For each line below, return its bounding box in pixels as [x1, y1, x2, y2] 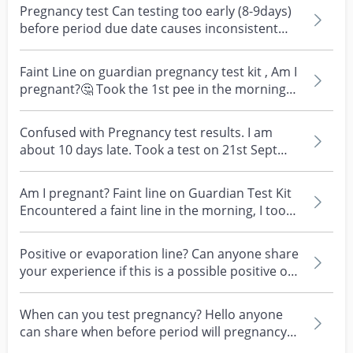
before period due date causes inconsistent [20, 20, 278, 37]
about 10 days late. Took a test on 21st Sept [20, 141, 277, 158]
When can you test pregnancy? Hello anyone [20, 306, 283, 323]
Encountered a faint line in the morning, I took [20, 202, 292, 219]
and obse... [20, 98, 84, 115]
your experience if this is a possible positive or [20, 262, 293, 280]
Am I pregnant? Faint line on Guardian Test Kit [20, 184, 292, 202]
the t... [20, 219, 57, 236]
